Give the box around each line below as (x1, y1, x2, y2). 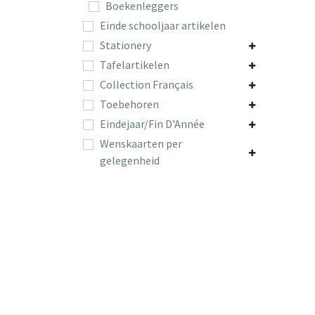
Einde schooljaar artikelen (100, 18, 226, 32)
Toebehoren (100, 96, 159, 111)
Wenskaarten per (100, 136, 182, 150)
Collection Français (100, 77, 193, 91)
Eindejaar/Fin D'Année (100, 116, 205, 131)
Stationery (100, 37, 151, 52)
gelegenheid (100, 153, 160, 167)
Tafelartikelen (100, 57, 169, 72)
